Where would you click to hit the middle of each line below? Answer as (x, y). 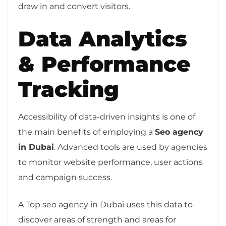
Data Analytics (103, 39)
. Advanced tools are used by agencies (131, 147)
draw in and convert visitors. (74, 6)
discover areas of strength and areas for (97, 219)
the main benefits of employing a (87, 132)
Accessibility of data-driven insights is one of (107, 117)
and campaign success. (65, 177)
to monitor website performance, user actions (110, 162)
